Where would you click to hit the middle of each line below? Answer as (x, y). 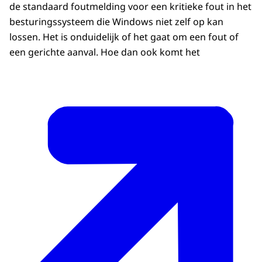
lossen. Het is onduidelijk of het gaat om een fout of (124, 37)
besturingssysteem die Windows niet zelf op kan (116, 22)
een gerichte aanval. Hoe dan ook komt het (105, 52)
